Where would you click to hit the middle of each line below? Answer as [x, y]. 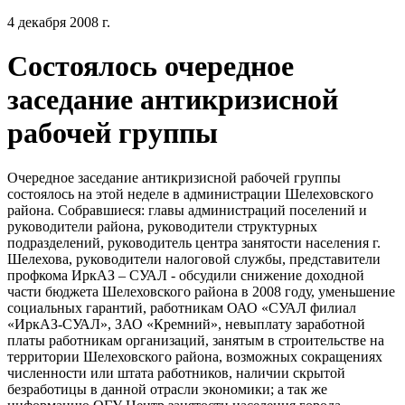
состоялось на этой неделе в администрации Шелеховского [190, 193]
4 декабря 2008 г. [59, 22]
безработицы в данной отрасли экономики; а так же [167, 389]
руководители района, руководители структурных [162, 226]
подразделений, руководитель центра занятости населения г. [194, 242]
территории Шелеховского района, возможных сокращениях [195, 356]
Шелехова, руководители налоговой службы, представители [194, 259]
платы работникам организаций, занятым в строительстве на [196, 340]
